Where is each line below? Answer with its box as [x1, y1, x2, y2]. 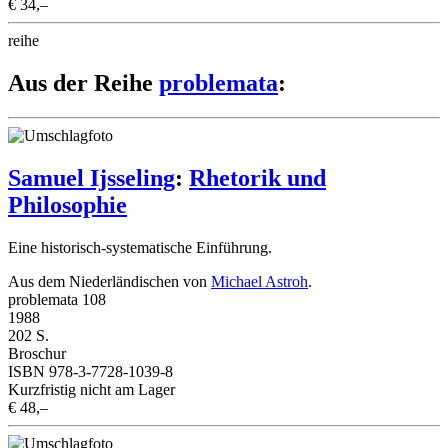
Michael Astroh [211, 273, 308, 291]
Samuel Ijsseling [8, 165, 175, 192]
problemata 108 [8, 291, 106, 309]
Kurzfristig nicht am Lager [8, 381, 175, 399]
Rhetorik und [189, 165, 326, 192]
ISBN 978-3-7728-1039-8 [8, 363, 173, 381]
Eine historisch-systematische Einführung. [8, 239, 272, 257]
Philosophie [8, 192, 127, 219]
